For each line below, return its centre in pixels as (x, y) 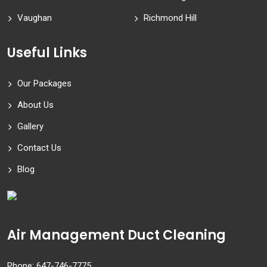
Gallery (30, 127)
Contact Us (39, 148)
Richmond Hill (170, 18)
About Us (35, 105)
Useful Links (47, 53)
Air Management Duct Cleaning (117, 235)
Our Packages (44, 84)
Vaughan (35, 18)
